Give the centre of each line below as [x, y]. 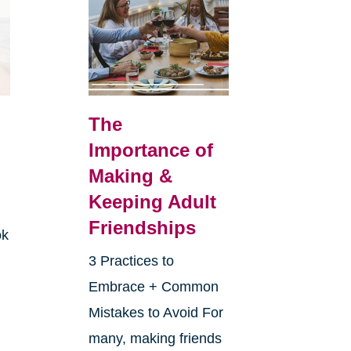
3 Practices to [131, 261]
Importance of [150, 150]
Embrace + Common [153, 287]
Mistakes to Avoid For [156, 313]
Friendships [142, 228]
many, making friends [155, 339]
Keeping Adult [152, 202]
